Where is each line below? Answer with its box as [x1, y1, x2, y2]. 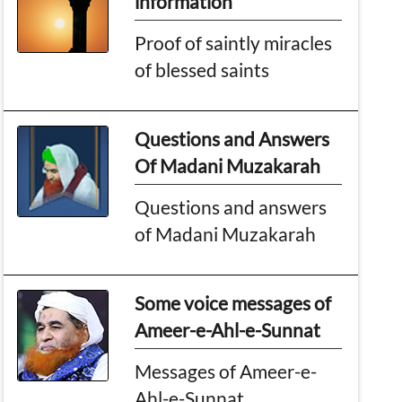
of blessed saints [135, 57, 270, 81]
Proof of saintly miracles [135, 31, 333, 54]
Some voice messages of [135, 291, 332, 314]
